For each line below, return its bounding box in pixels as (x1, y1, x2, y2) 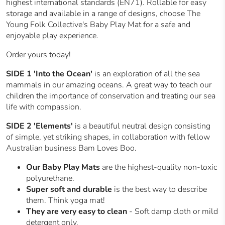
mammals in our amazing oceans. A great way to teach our (6, 79, 211, 91)
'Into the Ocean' (34, 68, 92, 80)
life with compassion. (6, 101, 81, 113)
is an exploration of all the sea (94, 68, 200, 80)
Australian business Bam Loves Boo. (6, 143, 137, 154)
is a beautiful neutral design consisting (75, 121, 210, 132)
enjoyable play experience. (6, 30, 98, 42)
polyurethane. (26, 173, 74, 184)
